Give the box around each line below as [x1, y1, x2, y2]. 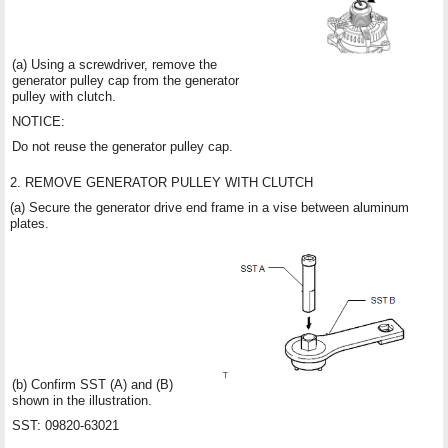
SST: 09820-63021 [12, 417, 119, 433]
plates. [10, 215, 49, 231]
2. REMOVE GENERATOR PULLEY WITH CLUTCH [10, 174, 313, 190]
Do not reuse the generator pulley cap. [12, 138, 233, 154]
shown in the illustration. [12, 392, 152, 408]
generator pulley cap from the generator [12, 72, 239, 88]
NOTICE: [12, 113, 65, 129]
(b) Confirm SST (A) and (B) [12, 376, 173, 392]
